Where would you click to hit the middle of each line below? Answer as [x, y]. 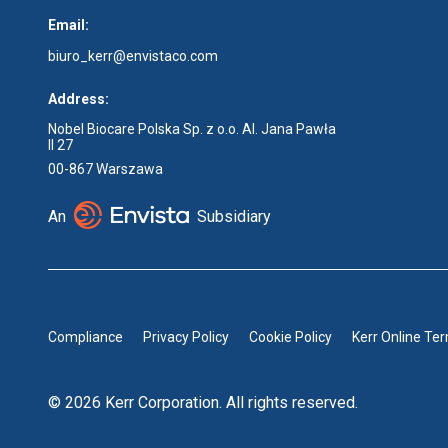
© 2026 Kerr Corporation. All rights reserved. [203, 402]
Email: [68, 25]
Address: [78, 99]
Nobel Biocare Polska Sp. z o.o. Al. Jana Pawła [192, 129]
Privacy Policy [186, 336]
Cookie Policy [290, 336]
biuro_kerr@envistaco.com [133, 56]
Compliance [85, 336]
